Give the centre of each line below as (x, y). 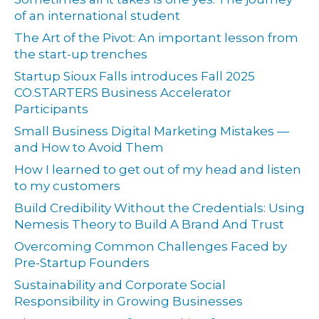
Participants (51, 109)
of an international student (97, 16)
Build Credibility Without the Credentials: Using (159, 208)
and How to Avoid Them (89, 148)
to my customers (67, 186)
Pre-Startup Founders (82, 263)
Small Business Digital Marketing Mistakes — (152, 131)
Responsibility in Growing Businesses (129, 302)
